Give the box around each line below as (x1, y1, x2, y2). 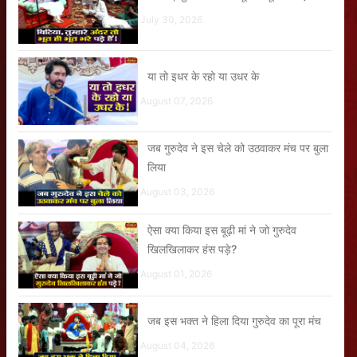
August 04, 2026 (140, 339, 214, 351)
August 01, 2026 (140, 267, 212, 280)
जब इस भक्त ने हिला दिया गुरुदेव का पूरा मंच (147, 313, 321, 328)
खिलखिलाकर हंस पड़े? (147, 241, 237, 256)
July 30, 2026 (140, 14, 202, 26)
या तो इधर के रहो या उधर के (147, 69, 259, 83)
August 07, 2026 (140, 94, 213, 107)
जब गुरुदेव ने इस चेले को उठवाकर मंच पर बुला (147, 140, 328, 155)
